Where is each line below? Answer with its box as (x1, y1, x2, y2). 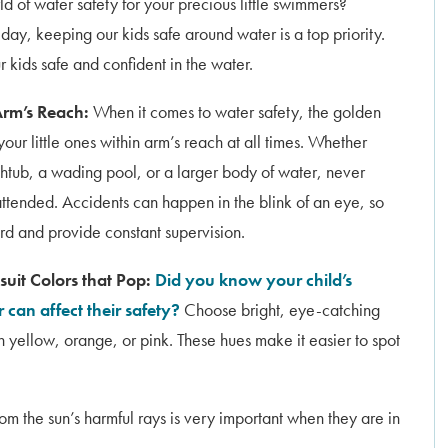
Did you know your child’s (155, 268, 352, 291)
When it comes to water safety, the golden (93, 100, 381, 123)
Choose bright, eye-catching (180, 298, 380, 321)
